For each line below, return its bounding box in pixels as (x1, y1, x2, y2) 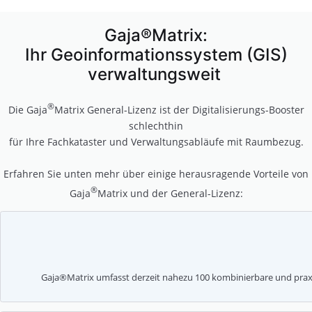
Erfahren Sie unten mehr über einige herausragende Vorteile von (3, 166, 309, 180)
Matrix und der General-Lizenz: (97, 186, 243, 200)
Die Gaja (8, 102, 47, 116)
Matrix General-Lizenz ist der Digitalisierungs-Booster (54, 102, 304, 116)
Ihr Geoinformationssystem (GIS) (24, 45, 288, 65)
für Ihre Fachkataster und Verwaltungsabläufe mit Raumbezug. (8, 134, 304, 148)
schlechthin (129, 118, 183, 132)
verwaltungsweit (87, 64, 225, 85)
